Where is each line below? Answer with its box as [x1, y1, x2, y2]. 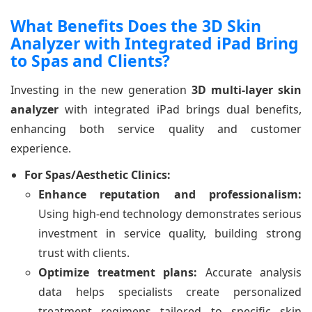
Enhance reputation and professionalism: [38, 186, 302, 202]
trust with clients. [38, 244, 130, 260]
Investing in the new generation [10, 81, 192, 97]
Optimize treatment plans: [38, 264, 197, 280]
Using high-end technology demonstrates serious [38, 205, 302, 221]
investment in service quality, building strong [38, 225, 302, 241]
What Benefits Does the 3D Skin [10, 14, 261, 37]
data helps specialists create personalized [38, 283, 302, 299]
